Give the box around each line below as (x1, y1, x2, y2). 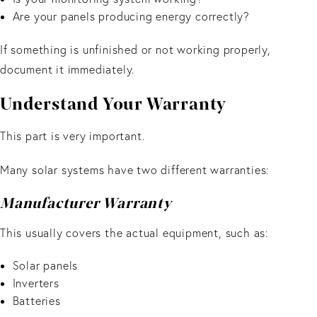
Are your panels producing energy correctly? (12, 9, 253, 24)
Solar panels (12, 258, 81, 273)
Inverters (12, 276, 63, 291)
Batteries (12, 294, 64, 309)
